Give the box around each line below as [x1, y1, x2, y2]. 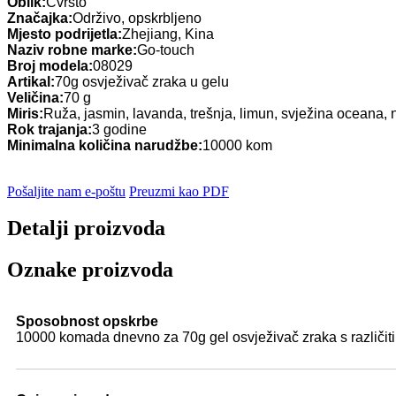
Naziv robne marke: [7, 42, 137, 57]
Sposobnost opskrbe [16, 314, 158, 330]
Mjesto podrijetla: [7, 26, 122, 42]
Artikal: [7, 73, 55, 89]
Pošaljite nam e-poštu [7, 183, 126, 199]
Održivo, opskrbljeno [72, 10, 202, 26]
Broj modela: [7, 57, 93, 73]
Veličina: [7, 89, 64, 105]
